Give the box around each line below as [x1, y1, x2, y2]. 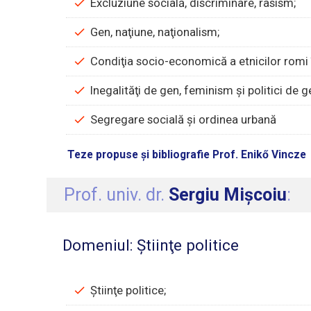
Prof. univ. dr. [64, 185, 169, 205]
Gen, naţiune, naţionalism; [90, 25, 220, 40]
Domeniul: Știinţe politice [62, 236, 239, 255]
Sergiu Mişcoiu [169, 185, 287, 205]
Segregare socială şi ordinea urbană [90, 112, 277, 127]
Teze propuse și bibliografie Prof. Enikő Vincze [67, 148, 307, 162]
